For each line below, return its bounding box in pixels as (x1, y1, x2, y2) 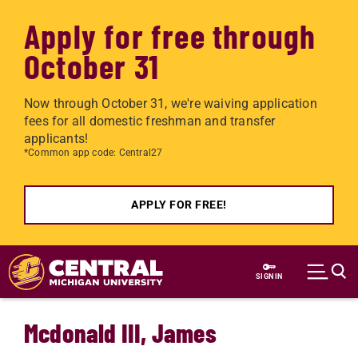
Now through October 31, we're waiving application (24, 96, 317, 111)
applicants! (24, 131, 89, 146)
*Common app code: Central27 (24, 147, 163, 158)
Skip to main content (24, 248, 144, 263)
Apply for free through (24, 15, 316, 55)
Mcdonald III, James (24, 317, 217, 348)
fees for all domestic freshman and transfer (24, 113, 276, 129)
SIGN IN (256, 272, 283, 280)
